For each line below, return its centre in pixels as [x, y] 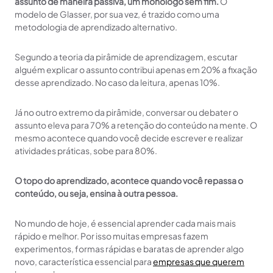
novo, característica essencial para [84, 261]
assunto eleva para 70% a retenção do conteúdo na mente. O [136, 125]
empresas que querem [199, 261]
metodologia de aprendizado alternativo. [96, 27]
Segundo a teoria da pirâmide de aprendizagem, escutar [126, 56]
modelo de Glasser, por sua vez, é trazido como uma [117, 14]
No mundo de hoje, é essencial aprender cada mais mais [125, 223]
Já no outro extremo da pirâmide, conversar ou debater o [126, 112]
